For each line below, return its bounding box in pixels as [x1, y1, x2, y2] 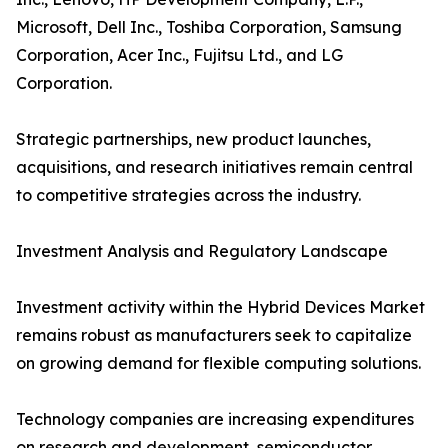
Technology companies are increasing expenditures [16, 409, 414, 430]
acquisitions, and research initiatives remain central [16, 157, 413, 178]
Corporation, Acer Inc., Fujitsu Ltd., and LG [16, 45, 343, 66]
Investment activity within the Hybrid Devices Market [16, 297, 425, 318]
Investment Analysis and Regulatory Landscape [16, 241, 388, 262]
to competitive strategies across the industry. [16, 185, 361, 206]
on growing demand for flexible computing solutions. [16, 353, 421, 374]
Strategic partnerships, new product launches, [16, 129, 371, 150]
